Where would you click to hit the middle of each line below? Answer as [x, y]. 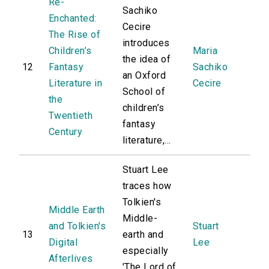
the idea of [147, 59]
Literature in [76, 83]
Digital [63, 243]
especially [146, 251]
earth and [143, 235]
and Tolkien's [77, 226]
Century [66, 132]
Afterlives [71, 259]
